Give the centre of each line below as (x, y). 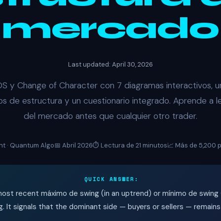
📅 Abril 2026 (74, 145)
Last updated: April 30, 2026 (110, 64)
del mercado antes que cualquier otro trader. (110, 116)
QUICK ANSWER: (111, 179)
